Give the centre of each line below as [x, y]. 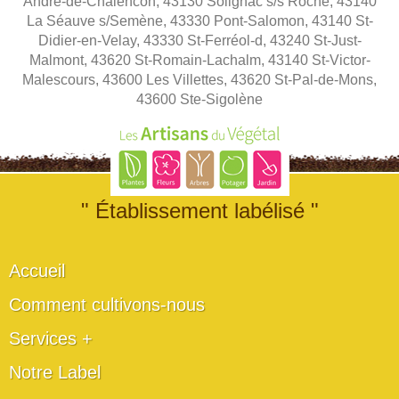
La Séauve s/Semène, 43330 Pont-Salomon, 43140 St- [199, 21]
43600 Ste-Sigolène [199, 99]
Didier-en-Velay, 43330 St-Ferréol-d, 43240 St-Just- [199, 41]
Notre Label [55, 372]
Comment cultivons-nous [107, 305]
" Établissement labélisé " [199, 211]
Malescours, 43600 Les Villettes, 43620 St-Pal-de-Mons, [199, 80]
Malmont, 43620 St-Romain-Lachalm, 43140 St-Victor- [199, 60]
